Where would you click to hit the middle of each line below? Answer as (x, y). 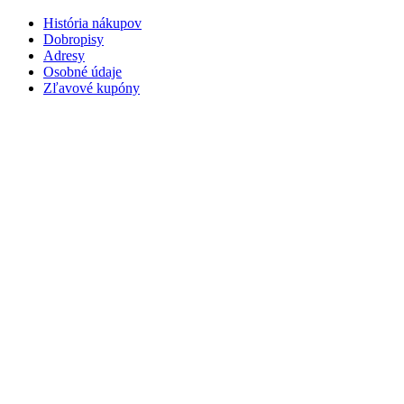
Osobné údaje (83, 72)
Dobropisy (73, 40)
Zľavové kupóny (92, 88)
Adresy (64, 56)
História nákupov (92, 23)
